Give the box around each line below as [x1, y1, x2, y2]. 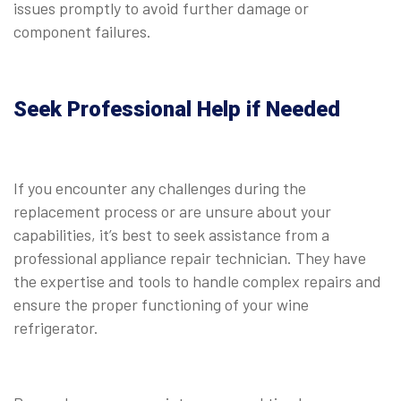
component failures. [13, 21, 151, 41]
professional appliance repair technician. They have [13, 247, 366, 268]
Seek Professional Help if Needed [13, 96, 340, 122]
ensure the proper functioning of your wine [13, 294, 309, 314]
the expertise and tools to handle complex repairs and [13, 270, 381, 291]
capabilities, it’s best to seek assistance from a [13, 224, 329, 244]
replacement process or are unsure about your [13, 200, 331, 221]
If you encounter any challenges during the [13, 177, 306, 198]
